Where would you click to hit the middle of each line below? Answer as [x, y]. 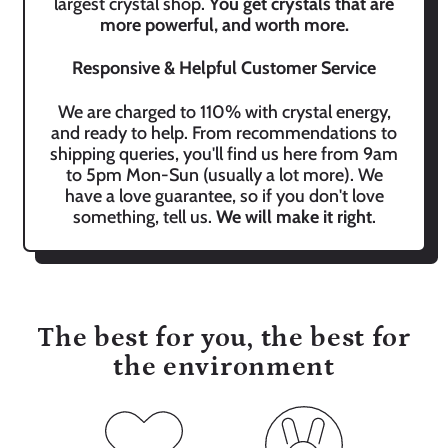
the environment [224, 367]
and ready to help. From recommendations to [224, 132]
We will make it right [293, 216]
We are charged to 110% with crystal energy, [224, 111]
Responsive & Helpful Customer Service [224, 68]
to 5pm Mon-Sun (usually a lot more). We [224, 174]
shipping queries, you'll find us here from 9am [224, 153]
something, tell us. [144, 216]
